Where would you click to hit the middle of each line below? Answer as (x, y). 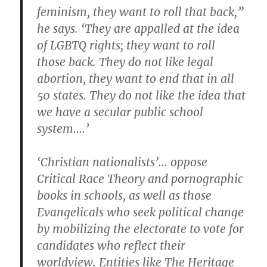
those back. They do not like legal (125, 62)
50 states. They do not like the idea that (142, 96)
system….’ (63, 129)
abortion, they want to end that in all (136, 79)
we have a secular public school (120, 112)
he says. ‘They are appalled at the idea (139, 29)
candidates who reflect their (111, 246)
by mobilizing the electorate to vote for (141, 229)
